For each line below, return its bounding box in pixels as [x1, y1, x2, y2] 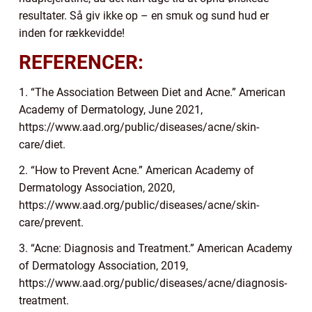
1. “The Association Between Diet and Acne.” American [19, 85, 286, 99]
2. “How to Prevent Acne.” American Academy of [19, 163, 254, 177]
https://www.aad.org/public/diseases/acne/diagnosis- [19, 276, 287, 290]
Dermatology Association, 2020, [19, 180, 175, 194]
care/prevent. [19, 215, 84, 229]
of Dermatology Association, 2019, [19, 258, 188, 272]
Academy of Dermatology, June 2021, [19, 102, 203, 116]
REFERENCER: [19, 50, 143, 74]
